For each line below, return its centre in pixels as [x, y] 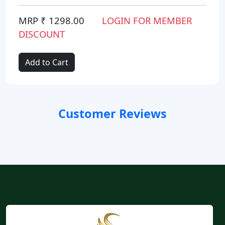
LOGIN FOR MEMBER [146, 20]
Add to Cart [47, 62]
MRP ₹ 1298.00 [51, 20]
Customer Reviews [113, 113]
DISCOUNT [42, 34]
